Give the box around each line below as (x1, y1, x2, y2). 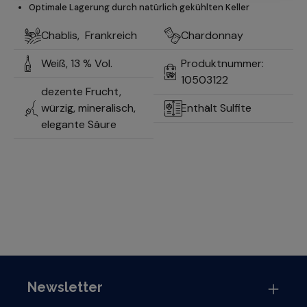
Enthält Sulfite (181, 101, 254, 116)
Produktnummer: (181, 56, 264, 71)
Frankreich (85, 28, 140, 43)
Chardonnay (181, 28, 243, 43)
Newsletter (27, 278, 103, 295)
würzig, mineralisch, (41, 101, 136, 116)
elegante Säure (41, 117, 116, 132)
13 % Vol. (71, 56, 115, 71)
